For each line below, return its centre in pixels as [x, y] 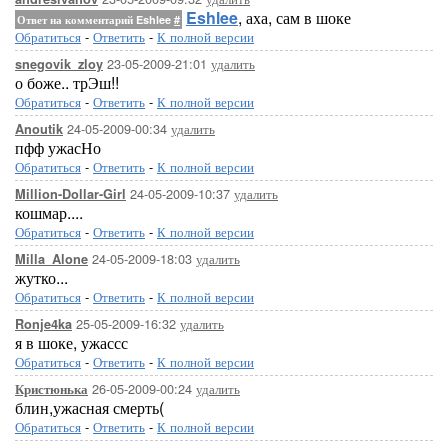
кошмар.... [49, 212]
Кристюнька [51, 389]
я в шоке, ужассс [71, 342]
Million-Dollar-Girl [70, 194]
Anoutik [39, 129]
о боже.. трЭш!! [67, 82]
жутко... [41, 277]
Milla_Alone [51, 259]
